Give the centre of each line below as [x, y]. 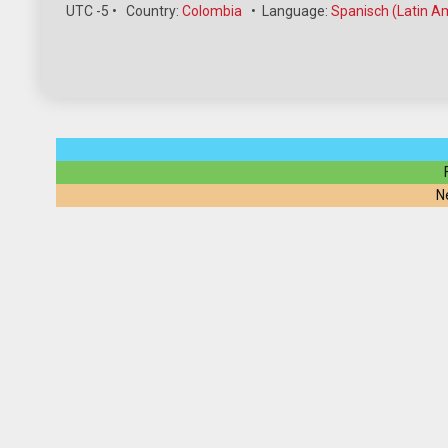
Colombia [212, 11]
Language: [296, 11]
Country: [154, 11]
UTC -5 [89, 11]
